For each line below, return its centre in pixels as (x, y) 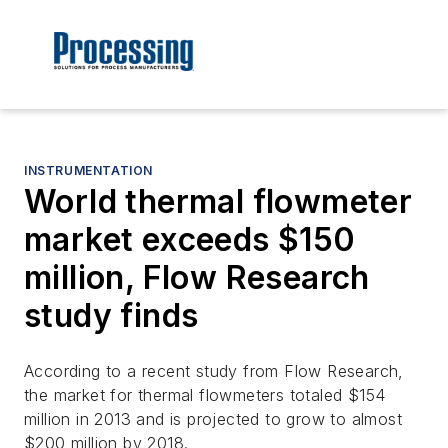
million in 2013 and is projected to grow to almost (213, 419)
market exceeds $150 (190, 240)
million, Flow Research (197, 278)
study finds (111, 316)
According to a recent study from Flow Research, (214, 371)
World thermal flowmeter (218, 202)
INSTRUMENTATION (88, 171)
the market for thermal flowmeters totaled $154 (205, 395)
